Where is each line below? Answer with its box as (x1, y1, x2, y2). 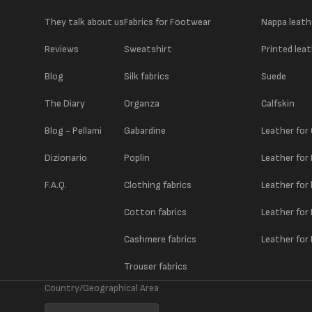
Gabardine (124, 125, 166, 136)
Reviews (45, 43, 79, 55)
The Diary (45, 97, 85, 109)
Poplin (124, 152, 150, 164)
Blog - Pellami (45, 125, 102, 136)
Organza (124, 97, 160, 109)
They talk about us (45, 16, 124, 28)
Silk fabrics (124, 70, 170, 82)
